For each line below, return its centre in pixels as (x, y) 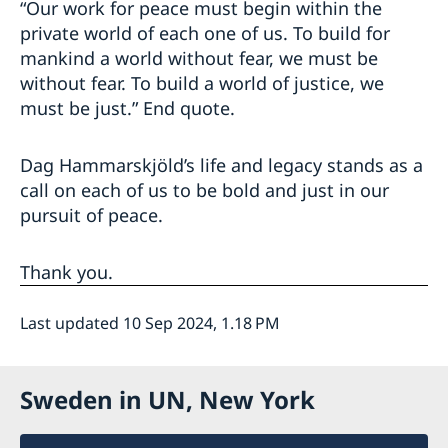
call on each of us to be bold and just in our (204, 189)
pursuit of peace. (91, 214)
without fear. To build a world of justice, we (202, 82)
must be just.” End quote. (127, 107)
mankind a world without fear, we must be (199, 57)
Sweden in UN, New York (167, 399)
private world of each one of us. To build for (205, 32)
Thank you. (66, 271)
